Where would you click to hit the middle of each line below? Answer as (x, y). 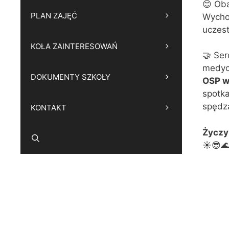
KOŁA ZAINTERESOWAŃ (74, 46)
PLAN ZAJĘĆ (54, 16)
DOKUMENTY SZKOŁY (71, 77)
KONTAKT (49, 108)
